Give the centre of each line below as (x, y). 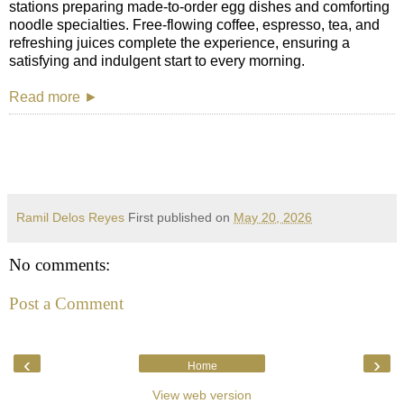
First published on (181, 217)
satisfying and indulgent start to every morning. (157, 60)
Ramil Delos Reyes (70, 217)
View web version (202, 395)
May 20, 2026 (273, 217)
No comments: (60, 264)
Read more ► (54, 96)
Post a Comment (66, 304)
